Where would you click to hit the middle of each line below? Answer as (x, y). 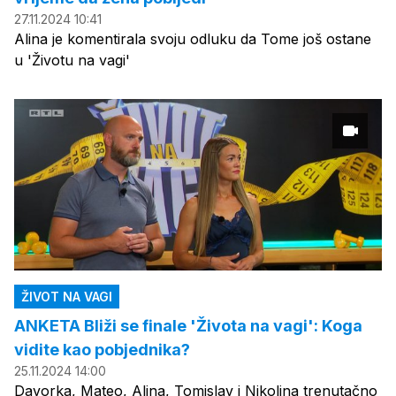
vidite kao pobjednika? (102, 350)
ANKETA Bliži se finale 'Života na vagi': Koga (188, 326)
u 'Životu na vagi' (72, 61)
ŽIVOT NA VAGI (67, 297)
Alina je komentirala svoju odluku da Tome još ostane (193, 39)
